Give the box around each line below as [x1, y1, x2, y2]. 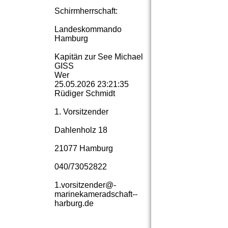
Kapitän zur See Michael [54, 52, 143, 61]
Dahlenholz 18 [54, 126, 107, 134]
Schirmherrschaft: [54, 7, 118, 15]
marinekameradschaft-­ [54, 190, 137, 198]
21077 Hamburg [54, 144, 113, 153]
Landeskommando [54, 25, 122, 34]
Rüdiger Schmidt [54, 89, 115, 98]
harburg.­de [54, 199, 94, 208]
